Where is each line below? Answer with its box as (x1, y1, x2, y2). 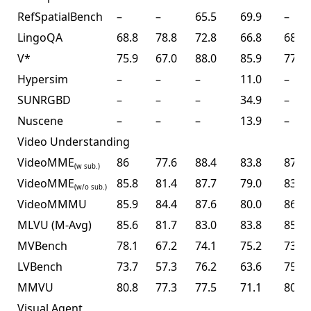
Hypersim (17, 72, 68, 87)
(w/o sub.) (74, 183, 107, 192)
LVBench (17, 259, 62, 275)
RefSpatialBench (17, 9, 103, 25)
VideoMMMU (17, 196, 87, 212)
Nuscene (17, 113, 63, 129)
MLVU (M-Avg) (17, 217, 92, 233)
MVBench (17, 238, 67, 254)
